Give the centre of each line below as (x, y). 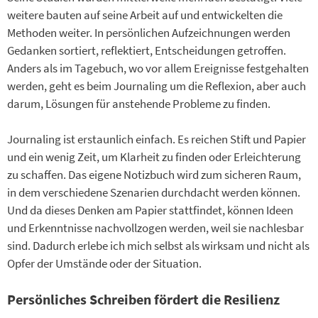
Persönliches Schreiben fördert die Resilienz (143, 299)
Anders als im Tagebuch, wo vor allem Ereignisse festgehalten (158, 68)
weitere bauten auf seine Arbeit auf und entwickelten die (145, 15)
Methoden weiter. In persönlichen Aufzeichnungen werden (149, 32)
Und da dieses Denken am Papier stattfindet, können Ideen (150, 210)
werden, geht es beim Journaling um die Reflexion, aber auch (157, 86)
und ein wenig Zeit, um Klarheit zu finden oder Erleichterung (154, 157)
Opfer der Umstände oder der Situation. (104, 264)
